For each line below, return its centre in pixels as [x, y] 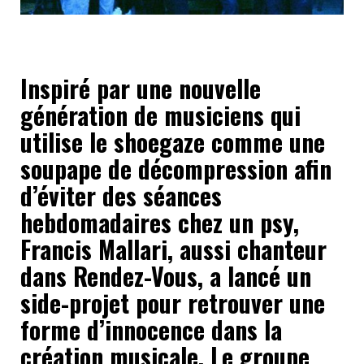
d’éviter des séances [121, 195]
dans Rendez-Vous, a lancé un [166, 275]
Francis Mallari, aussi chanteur [173, 249]
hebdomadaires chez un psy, [160, 222]
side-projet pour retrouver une [173, 302]
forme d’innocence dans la [151, 329]
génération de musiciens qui [160, 115]
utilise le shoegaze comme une [173, 141]
